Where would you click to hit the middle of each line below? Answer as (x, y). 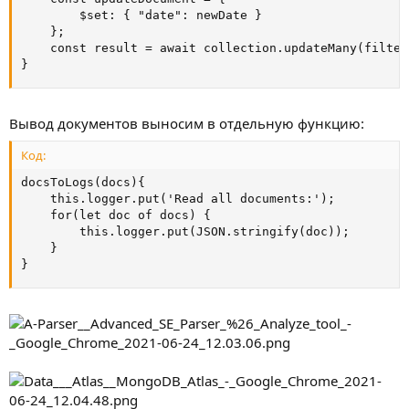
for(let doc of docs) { (116, 215)
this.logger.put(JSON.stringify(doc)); (185, 231)
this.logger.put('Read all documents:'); (178, 198)
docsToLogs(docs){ (83, 182)
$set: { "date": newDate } (142, 15)
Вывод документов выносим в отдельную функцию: (187, 124)
